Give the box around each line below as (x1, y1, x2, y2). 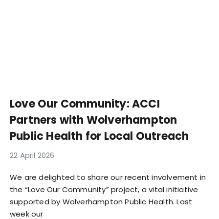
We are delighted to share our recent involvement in (10, 172, 206, 182)
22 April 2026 (10, 150, 55, 160)
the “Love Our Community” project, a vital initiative (10, 184, 198, 195)
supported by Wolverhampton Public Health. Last (10, 196, 193, 207)
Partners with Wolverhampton (10, 112, 177, 128)
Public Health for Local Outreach (10, 128, 189, 144)
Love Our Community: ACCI (10, 96, 160, 111)
